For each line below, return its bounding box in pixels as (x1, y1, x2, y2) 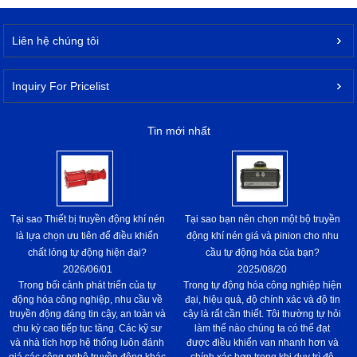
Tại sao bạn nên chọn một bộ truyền (184, 213, 340, 225)
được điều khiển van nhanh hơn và (186, 336, 339, 348)
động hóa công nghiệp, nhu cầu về (12, 293, 163, 305)
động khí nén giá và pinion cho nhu (186, 229, 339, 241)
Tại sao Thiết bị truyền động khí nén (10, 213, 165, 225)
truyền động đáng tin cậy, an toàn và (9, 308, 166, 320)
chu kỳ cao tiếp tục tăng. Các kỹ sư (13, 322, 163, 334)
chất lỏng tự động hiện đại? (28, 246, 147, 258)
